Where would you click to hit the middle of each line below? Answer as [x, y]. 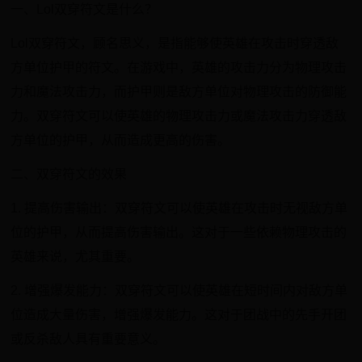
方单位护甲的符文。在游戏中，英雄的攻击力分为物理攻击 [179, 67]
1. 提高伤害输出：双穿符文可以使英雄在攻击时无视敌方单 [179, 208]
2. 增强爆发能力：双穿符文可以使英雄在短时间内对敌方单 [179, 290]
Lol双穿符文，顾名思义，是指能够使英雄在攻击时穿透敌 [175, 43]
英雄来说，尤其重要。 [76, 257]
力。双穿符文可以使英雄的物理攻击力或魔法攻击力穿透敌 [179, 116]
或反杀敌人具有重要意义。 [88, 339]
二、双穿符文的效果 [69, 174]
